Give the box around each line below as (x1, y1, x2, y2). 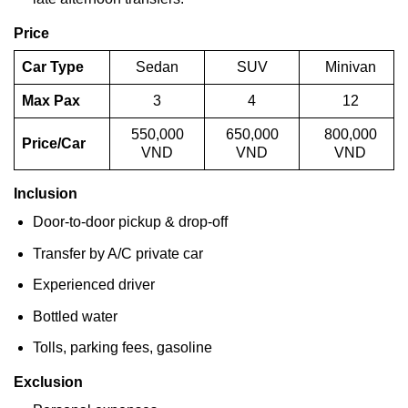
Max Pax (22, 93, 80, 109)
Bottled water (32, 308, 117, 324)
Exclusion (14, 374, 83, 391)
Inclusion (14, 186, 77, 202)
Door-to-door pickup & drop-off (32, 214, 228, 230)
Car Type (22, 59, 84, 76)
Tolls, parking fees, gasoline (32, 340, 212, 356)
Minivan (324, 59, 376, 76)
